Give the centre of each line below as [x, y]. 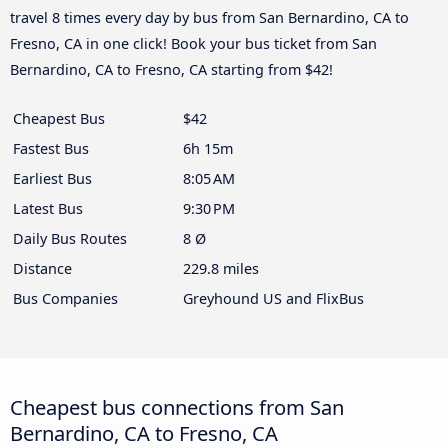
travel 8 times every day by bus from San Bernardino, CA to [209, 18]
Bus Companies [65, 299]
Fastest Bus [51, 149]
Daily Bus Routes [70, 239]
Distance [42, 269]
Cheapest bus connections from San [177, 407]
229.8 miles [221, 269]
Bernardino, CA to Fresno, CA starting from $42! [171, 70]
